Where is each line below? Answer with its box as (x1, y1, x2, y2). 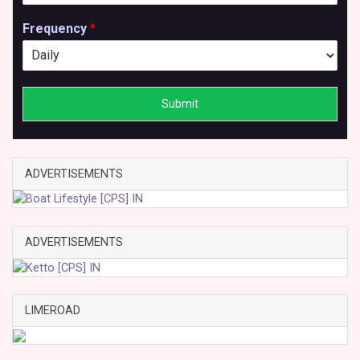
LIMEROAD (25, 304, 80, 318)
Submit (162, 96, 198, 111)
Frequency (22, 20, 90, 36)
